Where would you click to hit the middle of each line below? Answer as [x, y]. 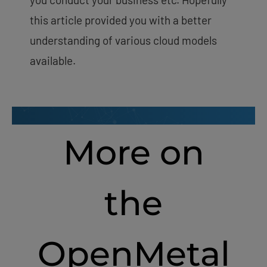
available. [54, 61]
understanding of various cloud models [123, 41]
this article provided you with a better [121, 20]
